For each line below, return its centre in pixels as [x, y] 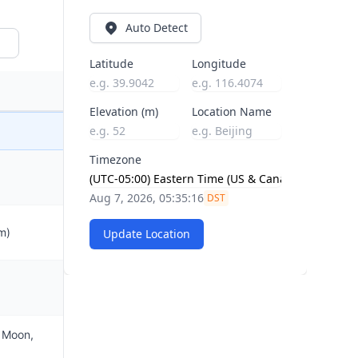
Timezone [115, 159]
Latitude [111, 64]
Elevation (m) [124, 111]
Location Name [232, 111]
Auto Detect [157, 28]
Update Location [147, 234]
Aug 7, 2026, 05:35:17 [147, 198]
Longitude [219, 64]
